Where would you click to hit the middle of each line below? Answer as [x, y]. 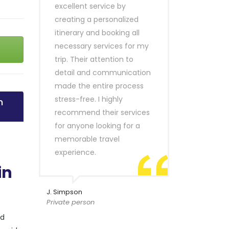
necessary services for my [102, 46]
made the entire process [99, 86]
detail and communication [103, 73]
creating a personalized [97, 19]
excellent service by [90, 6]
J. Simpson [64, 192]
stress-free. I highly [89, 99]
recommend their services [102, 112]
